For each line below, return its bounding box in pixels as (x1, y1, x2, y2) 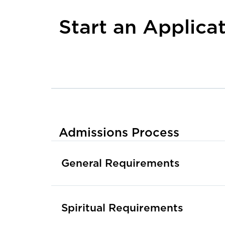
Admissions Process (59, 125, 179, 140)
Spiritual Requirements (61, 201, 183, 214)
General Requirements (61, 157, 180, 170)
